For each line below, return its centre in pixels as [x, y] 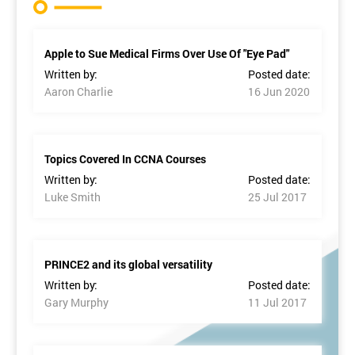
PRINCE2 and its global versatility [128, 265]
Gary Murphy [76, 303]
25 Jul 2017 [277, 197]
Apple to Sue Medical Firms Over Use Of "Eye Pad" [167, 54]
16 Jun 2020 [279, 92]
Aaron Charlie [78, 92]
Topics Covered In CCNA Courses [125, 159]
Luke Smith [73, 197]
